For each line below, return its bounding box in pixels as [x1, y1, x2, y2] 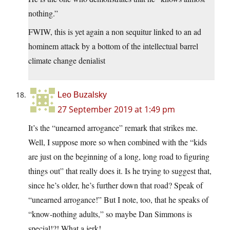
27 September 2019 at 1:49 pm [57, 103, 175, 115]
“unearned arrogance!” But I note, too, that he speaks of [28, 194, 208, 205]
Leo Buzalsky [57, 90, 107, 99]
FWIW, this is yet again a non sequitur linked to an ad [28, 26, 201, 37]
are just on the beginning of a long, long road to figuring [28, 150, 209, 162]
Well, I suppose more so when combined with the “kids [28, 136, 207, 147]
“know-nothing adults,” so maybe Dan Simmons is [28, 208, 192, 219]
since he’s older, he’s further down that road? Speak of [28, 179, 203, 190]
